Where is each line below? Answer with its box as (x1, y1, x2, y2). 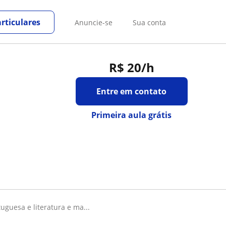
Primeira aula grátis (91, 109, 172, 121)
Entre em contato (96, 86, 167, 97)
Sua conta (133, 17, 166, 27)
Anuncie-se (75, 17, 112, 27)
